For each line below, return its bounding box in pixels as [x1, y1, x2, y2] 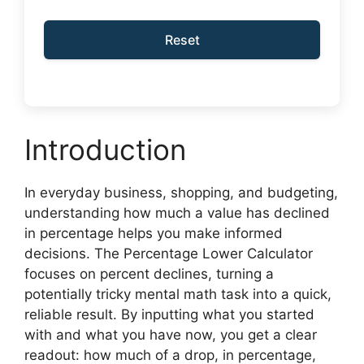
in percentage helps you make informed [24, 224, 283, 241]
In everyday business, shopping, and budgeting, [24, 184, 338, 201]
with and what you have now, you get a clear [24, 326, 317, 343]
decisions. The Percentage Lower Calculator [24, 245, 313, 262]
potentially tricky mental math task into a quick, [24, 285, 331, 302]
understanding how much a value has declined [24, 204, 330, 221]
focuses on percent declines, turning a [24, 265, 274, 282]
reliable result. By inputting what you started [24, 305, 314, 323]
